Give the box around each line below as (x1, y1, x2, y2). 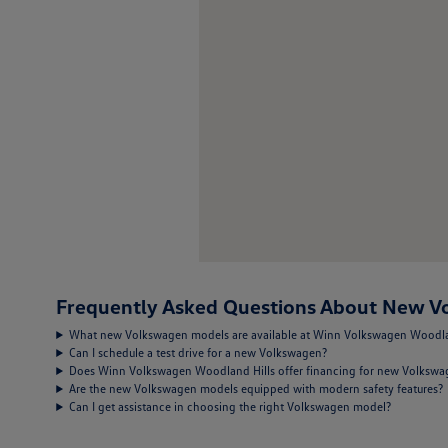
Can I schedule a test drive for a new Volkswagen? (69, 345, 328, 360)
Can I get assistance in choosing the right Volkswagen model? (69, 399, 392, 414)
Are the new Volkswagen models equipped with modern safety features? (69, 381, 444, 396)
